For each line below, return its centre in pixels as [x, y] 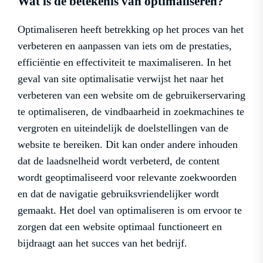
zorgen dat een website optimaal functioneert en [120, 227]
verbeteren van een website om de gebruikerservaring [131, 95]
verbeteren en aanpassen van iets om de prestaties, [125, 46]
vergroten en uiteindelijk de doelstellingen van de [123, 128]
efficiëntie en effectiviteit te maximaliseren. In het [124, 63]
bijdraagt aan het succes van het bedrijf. [102, 243]
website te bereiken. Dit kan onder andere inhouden [128, 145]
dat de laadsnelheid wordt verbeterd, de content [119, 161]
